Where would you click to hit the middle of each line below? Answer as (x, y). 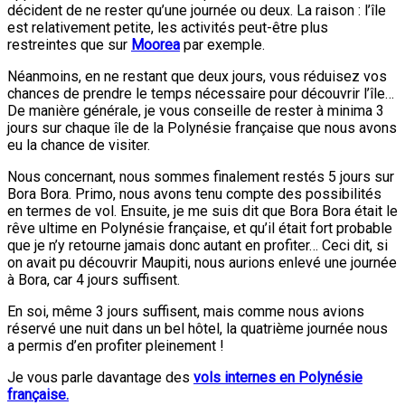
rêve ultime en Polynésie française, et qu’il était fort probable (200, 229)
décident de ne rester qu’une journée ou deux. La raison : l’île (197, 11)
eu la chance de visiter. (79, 146)
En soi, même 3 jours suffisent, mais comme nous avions (186, 312)
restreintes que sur (69, 45)
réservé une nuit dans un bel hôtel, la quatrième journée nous (198, 329)
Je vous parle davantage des (100, 378)
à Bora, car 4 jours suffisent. (94, 280)
